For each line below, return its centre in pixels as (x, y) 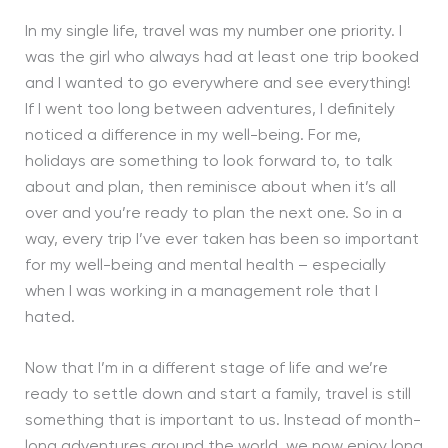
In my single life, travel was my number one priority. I (213, 31)
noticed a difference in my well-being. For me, (192, 135)
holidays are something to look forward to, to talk (208, 161)
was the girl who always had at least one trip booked (221, 57)
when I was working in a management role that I (201, 291)
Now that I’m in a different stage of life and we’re (206, 369)
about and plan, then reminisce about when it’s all (210, 187)
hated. (49, 317)
